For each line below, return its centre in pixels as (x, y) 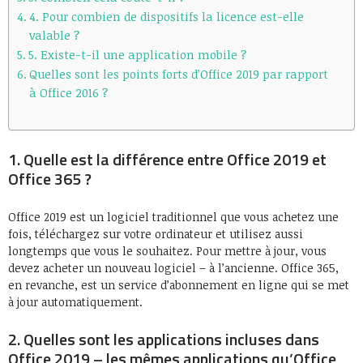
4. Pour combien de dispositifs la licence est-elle (166, 17)
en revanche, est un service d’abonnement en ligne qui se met (179, 284)
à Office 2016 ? (68, 93)
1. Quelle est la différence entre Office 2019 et (167, 159)
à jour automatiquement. (75, 301)
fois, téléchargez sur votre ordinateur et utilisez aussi (156, 233)
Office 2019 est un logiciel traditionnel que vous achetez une (173, 216)
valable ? (54, 35)
